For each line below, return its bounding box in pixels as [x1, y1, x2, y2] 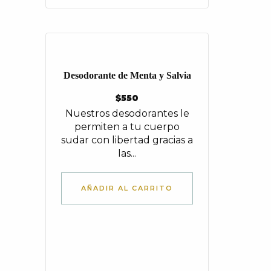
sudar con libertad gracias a [61, 134, 193, 146]
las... [118, 148, 136, 159]
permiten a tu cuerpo [74, 121, 180, 132]
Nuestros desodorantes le [65, 108, 189, 119]
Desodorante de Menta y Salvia [63, 70, 191, 80]
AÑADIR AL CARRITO [81, 184, 173, 192]
